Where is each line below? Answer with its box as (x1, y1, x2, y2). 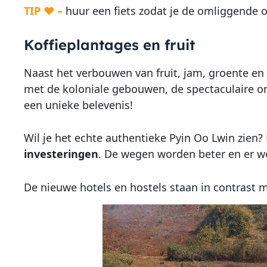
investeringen (23, 147, 98, 162)
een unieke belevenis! (23, 97, 133, 112)
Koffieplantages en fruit (23, 35, 195, 54)
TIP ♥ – (23, 3, 63, 18)
